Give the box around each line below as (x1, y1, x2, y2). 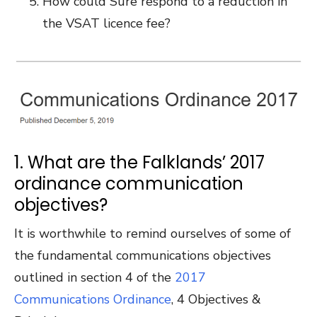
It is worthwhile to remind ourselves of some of (14, 224, 291, 242)
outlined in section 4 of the (14, 268, 175, 286)
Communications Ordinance (14, 290, 171, 308)
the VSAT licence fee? (42, 15, 171, 32)
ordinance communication (14, 171, 243, 195)
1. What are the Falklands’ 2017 (14, 150, 265, 174)
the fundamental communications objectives (14, 246, 271, 264)
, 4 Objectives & (171, 290, 261, 308)
